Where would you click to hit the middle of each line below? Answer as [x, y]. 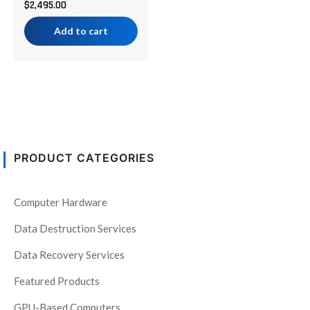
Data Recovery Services [69, 255]
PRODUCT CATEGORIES [84, 158]
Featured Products [57, 281]
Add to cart [81, 31]
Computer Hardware [61, 202]
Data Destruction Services [75, 229]
